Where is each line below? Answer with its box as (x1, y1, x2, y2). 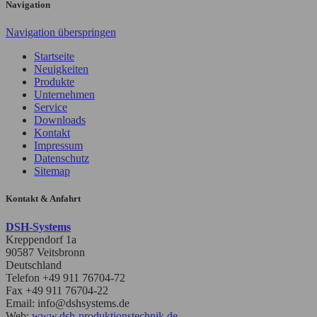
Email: (6, 296, 38, 309)
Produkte (34, 76, 74, 88)
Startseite (34, 50, 74, 63)
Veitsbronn (37, 246, 85, 258)
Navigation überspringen (6, 26, 116, 39)
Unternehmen (34, 88, 95, 101)
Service (34, 101, 67, 114)
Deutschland (6, 258, 62, 271)
